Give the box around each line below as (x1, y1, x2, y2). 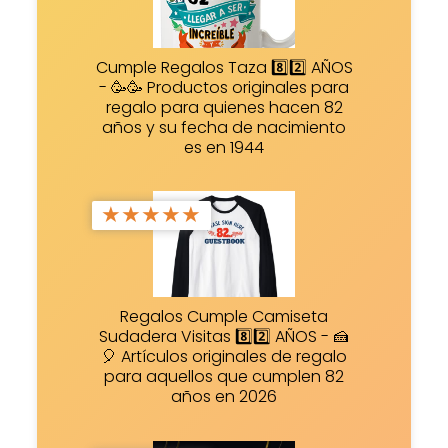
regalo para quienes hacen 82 (105, 95, 343, 119)
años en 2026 (171, 385, 277, 409)
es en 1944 (184, 135, 264, 159)
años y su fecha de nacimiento (102, 115, 346, 139)
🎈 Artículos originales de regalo (101, 345, 347, 369)
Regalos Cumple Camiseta (120, 305, 328, 329)
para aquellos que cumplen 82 (104, 365, 344, 389)
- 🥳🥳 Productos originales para (99, 75, 349, 99)
